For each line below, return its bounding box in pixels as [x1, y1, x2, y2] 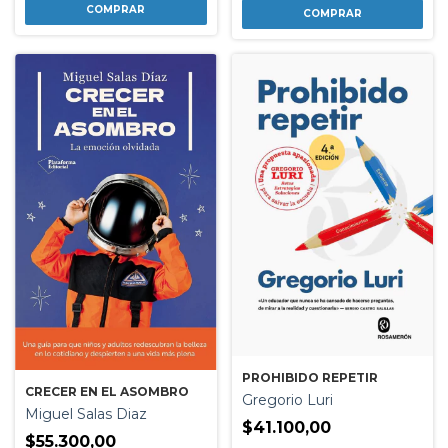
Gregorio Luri [241, 390, 333, 409]
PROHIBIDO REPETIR [241, 369, 378, 385]
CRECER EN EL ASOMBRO [25, 384, 189, 400]
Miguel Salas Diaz [25, 405, 147, 424]
